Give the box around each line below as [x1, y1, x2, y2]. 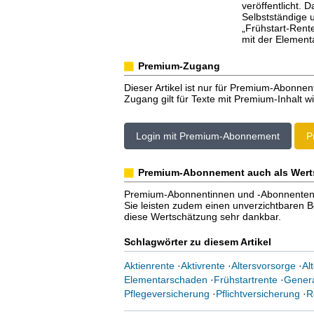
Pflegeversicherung [123, 288, 210, 299]
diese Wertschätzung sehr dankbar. [123, 211, 281, 222]
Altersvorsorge [231, 260, 296, 271]
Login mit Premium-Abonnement [135, 130, 280, 142]
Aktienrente [123, 260, 175, 271]
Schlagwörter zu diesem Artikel [123, 236, 271, 247]
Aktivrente [180, 260, 225, 271]
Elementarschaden [123, 274, 207, 285]
